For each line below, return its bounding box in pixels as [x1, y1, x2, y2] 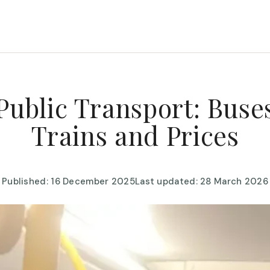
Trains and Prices [31, 118, 239, 152]
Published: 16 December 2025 [1, 175, 135, 187]
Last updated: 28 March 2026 [135, 175, 269, 187]
